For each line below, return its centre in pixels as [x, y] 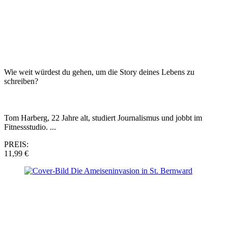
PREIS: [16, 144]
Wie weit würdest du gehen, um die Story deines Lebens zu [99, 72]
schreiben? [21, 81]
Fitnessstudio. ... [30, 127]
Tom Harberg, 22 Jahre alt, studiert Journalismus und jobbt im [103, 118]
